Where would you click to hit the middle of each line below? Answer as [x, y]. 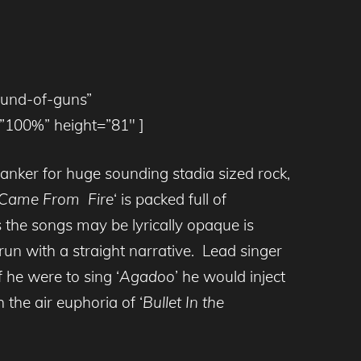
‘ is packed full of [170, 199]
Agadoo [147, 277]
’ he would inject [230, 277]
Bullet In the [183, 303]
